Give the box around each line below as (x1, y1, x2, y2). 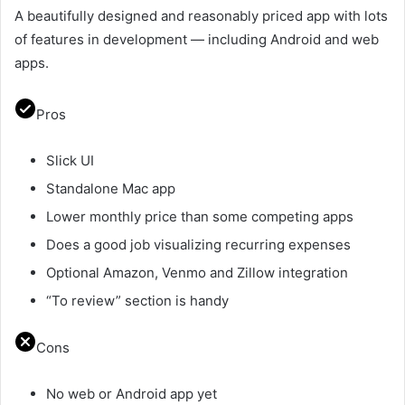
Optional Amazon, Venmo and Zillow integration (46, 263, 348, 281)
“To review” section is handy (46, 291, 229, 309)
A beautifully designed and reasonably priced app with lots (14, 6, 388, 24)
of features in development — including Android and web (14, 30, 379, 48)
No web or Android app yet (46, 384, 217, 402)
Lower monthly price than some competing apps (46, 207, 353, 225)
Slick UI (46, 151, 94, 169)
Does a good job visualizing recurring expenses (46, 235, 351, 253)
